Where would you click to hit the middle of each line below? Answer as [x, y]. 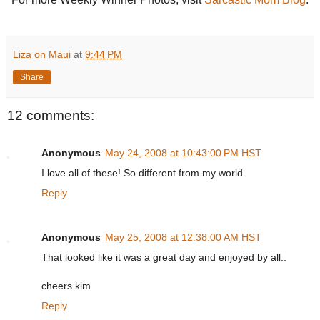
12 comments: [51, 116]
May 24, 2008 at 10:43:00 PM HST [183, 152]
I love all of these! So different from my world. [144, 172]
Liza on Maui [42, 55]
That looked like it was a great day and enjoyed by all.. [164, 257]
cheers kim [66, 285]
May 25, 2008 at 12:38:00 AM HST [183, 237]
